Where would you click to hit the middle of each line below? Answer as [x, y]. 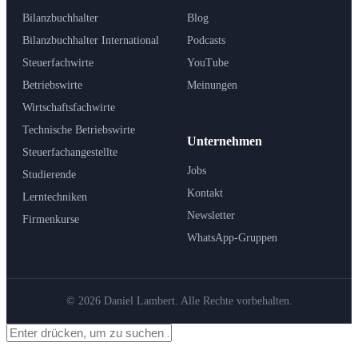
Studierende [49, 174]
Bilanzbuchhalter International [91, 40]
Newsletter [211, 215]
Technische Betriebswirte [79, 129]
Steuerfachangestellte [70, 152]
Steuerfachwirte [58, 62]
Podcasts [206, 40]
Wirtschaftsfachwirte [69, 107]
